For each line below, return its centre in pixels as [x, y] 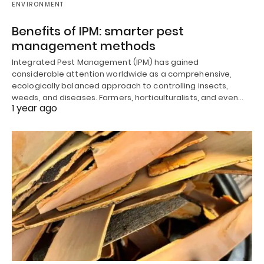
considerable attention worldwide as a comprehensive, [122, 74]
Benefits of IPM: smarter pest [98, 31]
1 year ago [34, 108]
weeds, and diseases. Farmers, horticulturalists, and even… [128, 97]
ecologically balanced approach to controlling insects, [120, 85]
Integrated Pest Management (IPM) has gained [105, 62]
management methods [84, 46]
